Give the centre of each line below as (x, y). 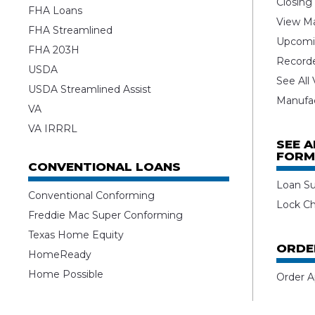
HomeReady (60, 255)
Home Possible (66, 275)
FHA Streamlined (71, 31)
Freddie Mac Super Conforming (106, 216)
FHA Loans (56, 11)
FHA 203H (54, 50)
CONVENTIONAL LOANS (105, 167)
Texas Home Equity (76, 235)
